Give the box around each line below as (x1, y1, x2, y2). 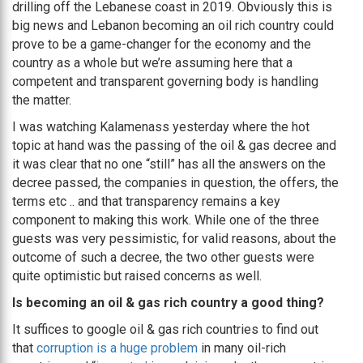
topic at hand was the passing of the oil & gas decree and (12, 138, 336, 154)
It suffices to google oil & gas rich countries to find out (12, 322, 318, 338)
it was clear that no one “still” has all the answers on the (12, 156, 326, 173)
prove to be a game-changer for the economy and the (12, 36, 311, 53)
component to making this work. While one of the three (12, 212, 319, 228)
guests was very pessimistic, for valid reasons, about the (12, 231, 336, 247)
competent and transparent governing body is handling (12, 74, 318, 90)
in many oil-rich (198, 340, 286, 357)
